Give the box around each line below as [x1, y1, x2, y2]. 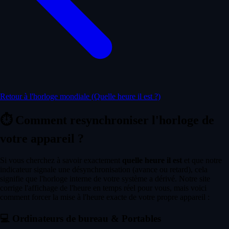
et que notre [182, 156, 222, 165]
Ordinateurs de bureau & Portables [10, 213, 161, 224]
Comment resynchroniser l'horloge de [12, 113, 214, 127]
